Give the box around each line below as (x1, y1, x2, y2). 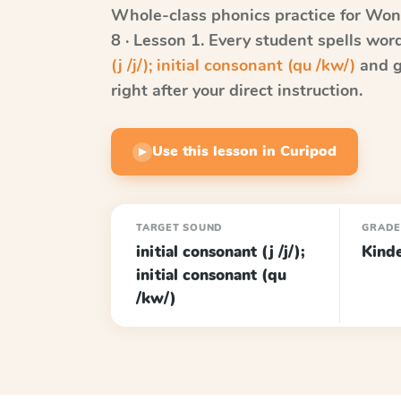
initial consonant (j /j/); (136, 242, 305, 262)
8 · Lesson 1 (111, 30, 200, 51)
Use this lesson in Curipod (152, 141, 337, 161)
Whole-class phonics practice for (111, 4, 365, 26)
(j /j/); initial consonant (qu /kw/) (111, 55, 355, 76)
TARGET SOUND (136, 221, 224, 235)
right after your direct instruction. (111, 80, 363, 101)
